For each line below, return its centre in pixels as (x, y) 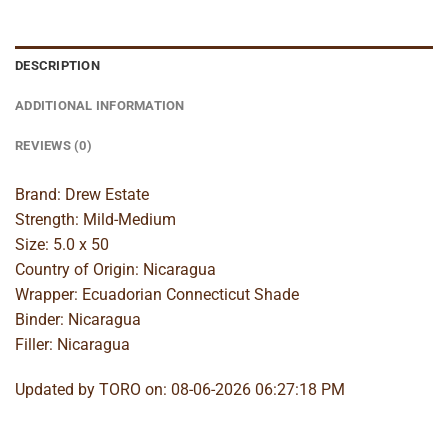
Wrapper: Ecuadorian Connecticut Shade (157, 294)
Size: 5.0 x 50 (62, 244)
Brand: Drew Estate (82, 194)
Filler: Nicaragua (72, 344)
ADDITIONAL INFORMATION (100, 105)
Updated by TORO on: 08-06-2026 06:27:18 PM (180, 390)
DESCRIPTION (57, 65)
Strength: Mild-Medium (95, 219)
